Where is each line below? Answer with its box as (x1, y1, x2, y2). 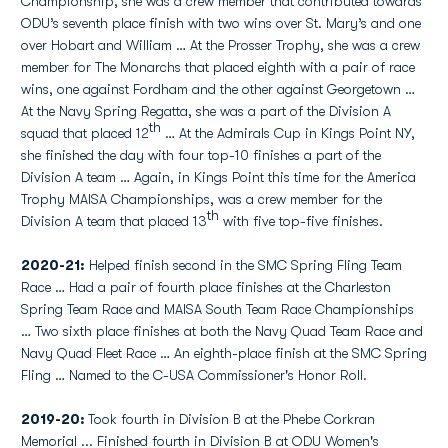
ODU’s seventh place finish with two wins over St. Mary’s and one (21, 15, 421, 31)
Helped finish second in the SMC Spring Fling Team (89, 257, 402, 273)
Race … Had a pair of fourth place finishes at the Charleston (21, 279, 391, 295)
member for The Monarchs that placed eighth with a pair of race (21, 59, 415, 75)
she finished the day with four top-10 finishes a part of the (21, 147, 381, 163)
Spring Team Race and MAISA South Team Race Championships (21, 301, 414, 317)
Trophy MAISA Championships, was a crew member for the (21, 191, 382, 207)
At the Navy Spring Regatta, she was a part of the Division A (21, 103, 391, 119)
